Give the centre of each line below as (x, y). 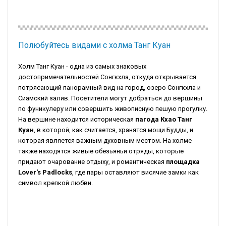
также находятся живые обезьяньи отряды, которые (101, 151)
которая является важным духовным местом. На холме (105, 141)
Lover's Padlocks (45, 173)
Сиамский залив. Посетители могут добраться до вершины (110, 98)
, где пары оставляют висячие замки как (135, 173)
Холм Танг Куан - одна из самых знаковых (82, 67)
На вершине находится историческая (77, 120)
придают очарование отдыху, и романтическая (92, 162)
